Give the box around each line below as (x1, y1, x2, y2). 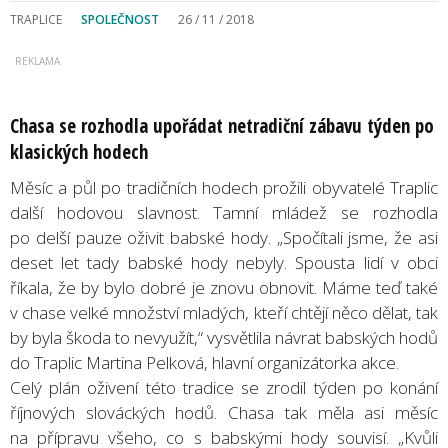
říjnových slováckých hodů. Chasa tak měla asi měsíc (10, 400, 438, 424)
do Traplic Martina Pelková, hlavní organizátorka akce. (10, 350, 399, 374)
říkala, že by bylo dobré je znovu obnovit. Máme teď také (10, 275, 438, 299)
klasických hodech (10, 138, 148, 165)
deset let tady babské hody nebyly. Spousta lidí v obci (10, 250, 438, 274)
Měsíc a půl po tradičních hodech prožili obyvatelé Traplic (10, 175, 438, 199)
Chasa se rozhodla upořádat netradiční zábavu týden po (10, 112, 434, 139)
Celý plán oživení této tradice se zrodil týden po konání (10, 375, 438, 399)
